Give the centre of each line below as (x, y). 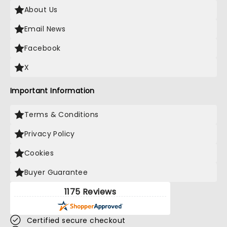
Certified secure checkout (76, 220)
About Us (41, 10)
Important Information (52, 91)
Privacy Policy (50, 134)
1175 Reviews (90, 192)
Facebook (43, 48)
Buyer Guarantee (56, 172)
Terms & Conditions (62, 115)
